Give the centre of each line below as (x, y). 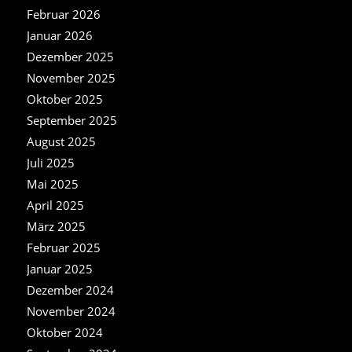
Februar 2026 (63, 14)
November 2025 (71, 77)
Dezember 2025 (70, 56)
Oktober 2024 (64, 332)
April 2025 (55, 205)
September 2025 (71, 120)
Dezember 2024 (70, 290)
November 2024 (71, 311)
